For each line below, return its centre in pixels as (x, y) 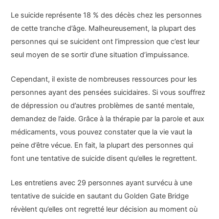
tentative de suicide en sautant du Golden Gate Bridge (100, 196)
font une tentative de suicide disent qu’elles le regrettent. (104, 158)
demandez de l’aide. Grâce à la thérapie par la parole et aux (108, 119)
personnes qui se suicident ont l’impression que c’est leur (105, 41)
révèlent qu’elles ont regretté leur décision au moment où (104, 209)
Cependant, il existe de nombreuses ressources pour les (104, 79)
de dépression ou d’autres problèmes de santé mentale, (103, 105)
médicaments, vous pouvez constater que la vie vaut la (102, 132)
